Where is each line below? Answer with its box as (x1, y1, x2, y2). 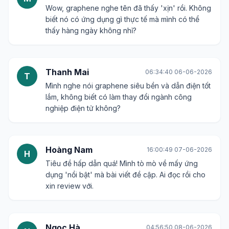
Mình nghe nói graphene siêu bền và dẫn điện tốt (45, 81, 211, 90)
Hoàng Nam (45, 145, 93, 155)
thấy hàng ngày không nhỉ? (45, 26, 136, 35)
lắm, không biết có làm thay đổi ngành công (45, 93, 192, 101)
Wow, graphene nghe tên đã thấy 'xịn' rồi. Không (45, 4, 211, 12)
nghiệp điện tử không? (45, 104, 121, 112)
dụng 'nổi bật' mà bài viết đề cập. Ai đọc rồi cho (45, 170, 205, 179)
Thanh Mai (45, 67, 89, 77)
